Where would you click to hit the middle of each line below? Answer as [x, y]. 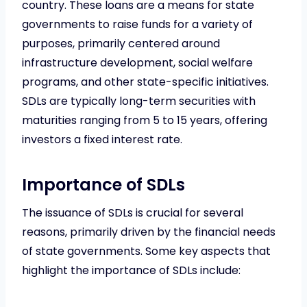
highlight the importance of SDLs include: [131, 270]
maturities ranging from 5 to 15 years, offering [145, 120]
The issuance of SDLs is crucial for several [133, 212]
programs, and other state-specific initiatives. [145, 82]
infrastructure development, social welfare [137, 62]
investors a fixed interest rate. [102, 139]
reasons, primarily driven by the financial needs [149, 232]
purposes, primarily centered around [121, 43]
